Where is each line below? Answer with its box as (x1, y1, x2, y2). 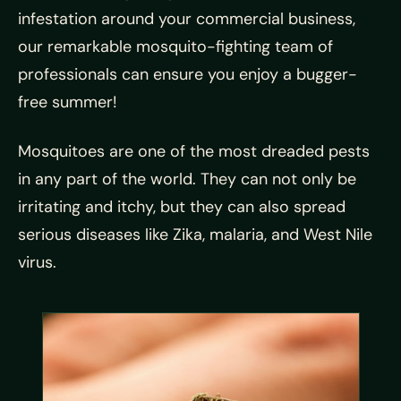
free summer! (18, 91, 117, 113)
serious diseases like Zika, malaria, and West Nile (18, 224, 372, 245)
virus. (18, 252, 56, 273)
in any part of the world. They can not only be (18, 168, 356, 190)
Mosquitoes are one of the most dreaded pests (18, 141, 370, 162)
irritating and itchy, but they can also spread (18, 196, 346, 218)
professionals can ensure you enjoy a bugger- (18, 64, 357, 85)
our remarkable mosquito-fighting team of (18, 36, 333, 57)
